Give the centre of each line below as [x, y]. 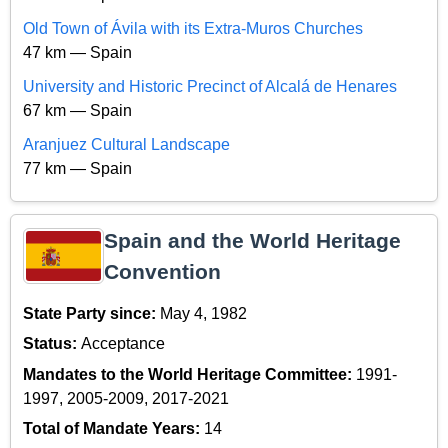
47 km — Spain [77, 52]
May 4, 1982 [203, 313]
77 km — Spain [77, 168]
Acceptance [123, 344]
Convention [162, 271]
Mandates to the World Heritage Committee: [189, 374]
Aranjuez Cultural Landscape [126, 144]
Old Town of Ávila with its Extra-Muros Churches [193, 28]
